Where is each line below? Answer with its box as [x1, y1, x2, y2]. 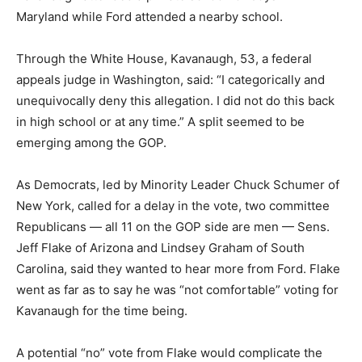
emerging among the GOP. [16, 135, 166, 150]
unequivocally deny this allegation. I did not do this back [16, 93, 335, 108]
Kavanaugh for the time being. [16, 303, 187, 318]
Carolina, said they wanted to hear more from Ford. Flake [16, 261, 340, 276]
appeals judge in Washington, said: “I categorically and [16, 72, 325, 87]
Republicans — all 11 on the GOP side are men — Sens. [16, 219, 330, 234]
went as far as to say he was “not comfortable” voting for [16, 282, 339, 297]
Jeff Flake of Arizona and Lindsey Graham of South [16, 240, 305, 255]
